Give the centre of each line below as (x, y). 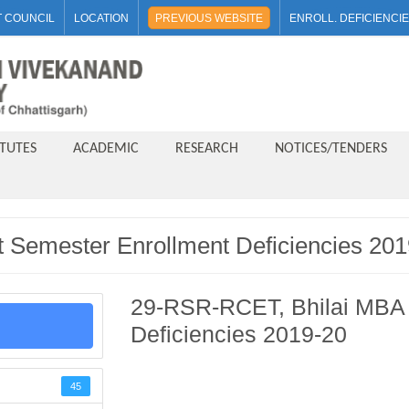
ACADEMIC (106, 149)
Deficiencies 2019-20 (238, 335)
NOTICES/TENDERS (331, 149)
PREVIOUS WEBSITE (209, 18)
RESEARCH (207, 149)
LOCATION (101, 18)
